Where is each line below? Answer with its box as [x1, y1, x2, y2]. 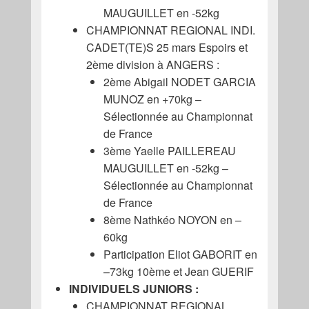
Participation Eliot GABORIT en [103, 246, 257, 263]
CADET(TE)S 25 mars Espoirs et [86, 39, 248, 56]
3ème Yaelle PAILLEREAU [103, 143, 236, 159]
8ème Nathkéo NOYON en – [103, 212, 241, 228]
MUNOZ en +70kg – [103, 91, 201, 108]
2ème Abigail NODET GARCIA [103, 74, 256, 90]
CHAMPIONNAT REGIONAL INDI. [86, 22, 255, 39]
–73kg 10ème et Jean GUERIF [103, 263, 254, 280]
